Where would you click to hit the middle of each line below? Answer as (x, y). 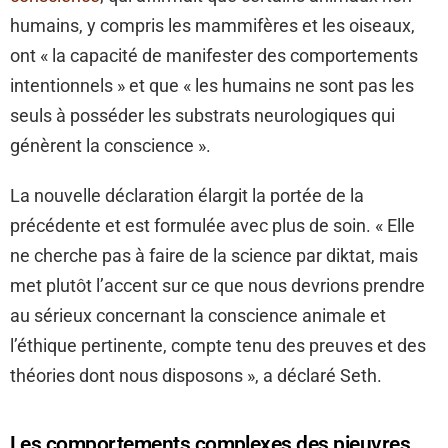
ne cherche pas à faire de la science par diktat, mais (214, 256)
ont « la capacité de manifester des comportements (214, 56)
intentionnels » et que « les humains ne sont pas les (212, 86)
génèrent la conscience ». (110, 146)
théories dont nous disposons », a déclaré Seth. (196, 376)
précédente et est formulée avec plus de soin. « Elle (212, 226)
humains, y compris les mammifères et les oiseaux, (212, 26)
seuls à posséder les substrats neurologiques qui (202, 116)
